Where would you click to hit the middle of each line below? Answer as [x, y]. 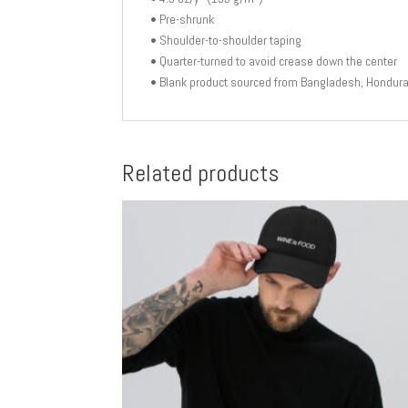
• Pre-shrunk [183, 19]
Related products [201, 173]
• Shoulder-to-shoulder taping [226, 40]
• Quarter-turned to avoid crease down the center [274, 61]
